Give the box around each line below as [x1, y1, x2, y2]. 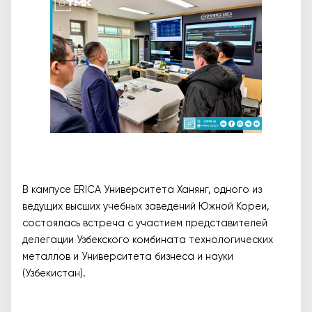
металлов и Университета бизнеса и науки [22, 252, 233, 263]
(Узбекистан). [22, 269, 86, 279]
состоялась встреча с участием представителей [22, 219, 267, 229]
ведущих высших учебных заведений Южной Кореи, [22, 202, 269, 212]
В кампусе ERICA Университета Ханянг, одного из [22, 185, 262, 196]
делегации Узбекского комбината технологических [22, 235, 273, 246]
